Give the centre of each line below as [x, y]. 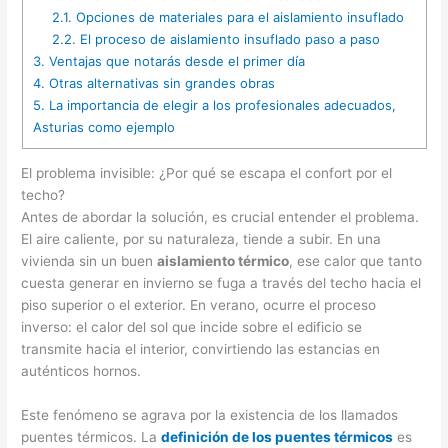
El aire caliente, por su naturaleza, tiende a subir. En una [201, 238]
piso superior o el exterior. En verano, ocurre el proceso [199, 304]
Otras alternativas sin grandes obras [159, 82]
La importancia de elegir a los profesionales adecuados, [220, 104]
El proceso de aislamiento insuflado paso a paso [227, 38]
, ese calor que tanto [356, 260]
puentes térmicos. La [91, 436]
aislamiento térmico [223, 260]
